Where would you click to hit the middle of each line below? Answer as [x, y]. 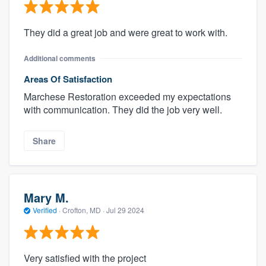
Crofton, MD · [83, 210]
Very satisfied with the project [85, 258]
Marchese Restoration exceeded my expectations [127, 96]
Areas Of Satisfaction [68, 79]
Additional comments [60, 58]
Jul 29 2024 [125, 210]
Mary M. [46, 198]
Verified [45, 210]
